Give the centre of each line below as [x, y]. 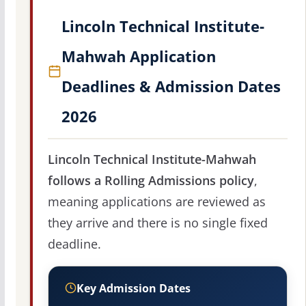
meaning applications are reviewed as [156, 201]
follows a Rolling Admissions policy [151, 180]
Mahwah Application [138, 56]
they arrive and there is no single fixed [157, 222]
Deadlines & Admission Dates [171, 86]
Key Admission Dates [133, 288]
